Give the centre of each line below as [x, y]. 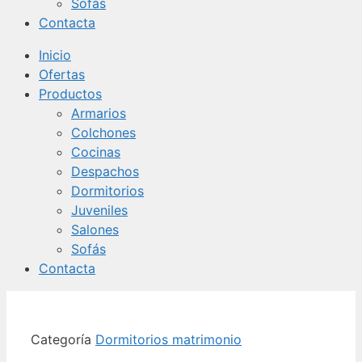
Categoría [61, 339]
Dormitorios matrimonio [168, 339]
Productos [70, 94]
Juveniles [99, 210]
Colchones [103, 133]
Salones [95, 229]
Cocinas [96, 152]
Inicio [55, 55]
